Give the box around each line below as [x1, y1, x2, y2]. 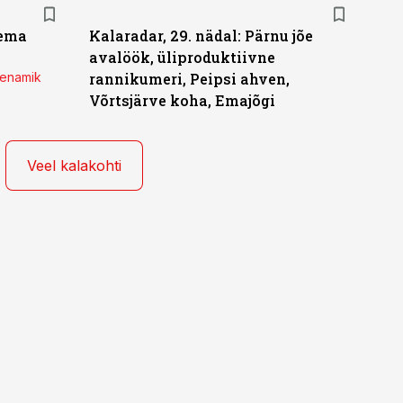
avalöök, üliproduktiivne [88, 48, 275, 67]
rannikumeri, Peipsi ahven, [88, 69, 290, 88]
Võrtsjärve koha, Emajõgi [88, 91, 275, 110]
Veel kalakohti [27, 157, 121, 175]
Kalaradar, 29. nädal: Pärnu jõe [88, 26, 313, 45]
